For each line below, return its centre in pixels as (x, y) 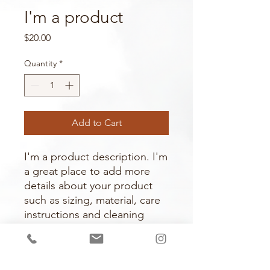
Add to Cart (96, 122)
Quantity (40, 63)
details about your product (88, 185)
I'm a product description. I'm (96, 156)
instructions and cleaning (84, 214)
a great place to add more (87, 171)
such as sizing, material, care (92, 200)
